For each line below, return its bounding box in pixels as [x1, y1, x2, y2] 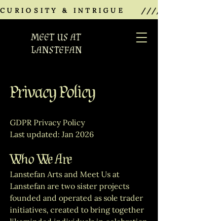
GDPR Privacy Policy [10, 117, 85, 127]
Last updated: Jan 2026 [10, 129, 94, 139]
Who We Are [10, 153, 72, 167]
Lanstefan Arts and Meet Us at [10, 169, 119, 179]
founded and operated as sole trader [10, 193, 143, 203]
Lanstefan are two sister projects [10, 181, 129, 191]
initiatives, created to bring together [10, 205, 144, 215]
